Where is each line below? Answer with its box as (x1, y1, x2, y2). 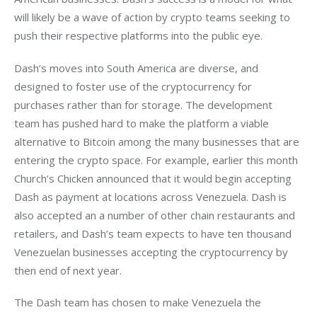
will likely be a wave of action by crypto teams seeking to (14, 10, 293, 25)
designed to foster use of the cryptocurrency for (14, 79, 255, 93)
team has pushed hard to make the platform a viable (14, 115, 272, 130)
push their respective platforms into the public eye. (14, 28, 263, 43)
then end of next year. (14, 263, 125, 277)
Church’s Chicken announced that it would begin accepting (14, 171, 294, 185)
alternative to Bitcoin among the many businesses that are (14, 134, 302, 149)
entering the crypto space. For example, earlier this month (14, 152, 301, 167)
